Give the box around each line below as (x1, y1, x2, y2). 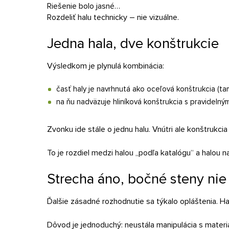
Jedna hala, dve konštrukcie (47, 34, 219, 52)
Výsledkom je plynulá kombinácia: (47, 60, 164, 71)
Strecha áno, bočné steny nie (47, 170, 226, 188)
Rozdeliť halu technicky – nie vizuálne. (47, 12, 179, 22)
